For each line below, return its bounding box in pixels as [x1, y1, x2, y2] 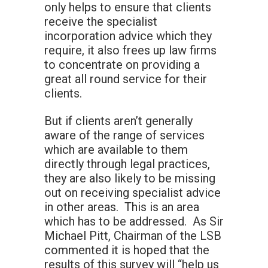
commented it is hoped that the [44, 243, 209, 258]
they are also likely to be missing [44, 171, 215, 186]
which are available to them [44, 142, 188, 157]
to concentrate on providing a [44, 57, 200, 72]
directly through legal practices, [44, 157, 210, 172]
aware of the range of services [44, 128, 205, 143]
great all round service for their [44, 72, 207, 87]
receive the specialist [44, 14, 157, 29]
